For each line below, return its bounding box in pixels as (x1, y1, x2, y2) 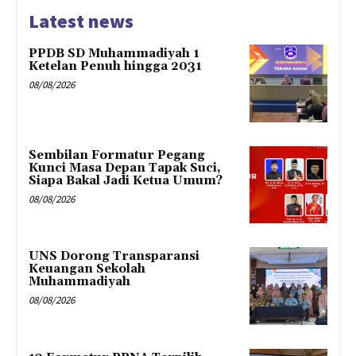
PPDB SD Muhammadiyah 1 (29, 45, 199, 61)
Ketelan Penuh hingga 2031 (29, 58, 202, 74)
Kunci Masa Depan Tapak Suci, (29, 160, 221, 176)
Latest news (29, 8, 133, 33)
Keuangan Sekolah (29, 261, 145, 277)
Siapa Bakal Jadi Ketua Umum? (29, 172, 222, 188)
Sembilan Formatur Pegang (29, 147, 205, 163)
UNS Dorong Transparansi (29, 249, 199, 265)
